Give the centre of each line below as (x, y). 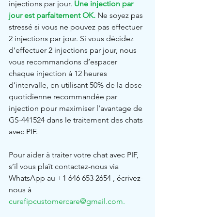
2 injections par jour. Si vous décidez (72, 38)
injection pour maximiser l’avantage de (77, 108)
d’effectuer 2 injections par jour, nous (74, 50)
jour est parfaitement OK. (52, 15)
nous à (21, 189)
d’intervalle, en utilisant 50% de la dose (76, 85)
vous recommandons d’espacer (64, 62)
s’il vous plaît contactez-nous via (65, 166)
